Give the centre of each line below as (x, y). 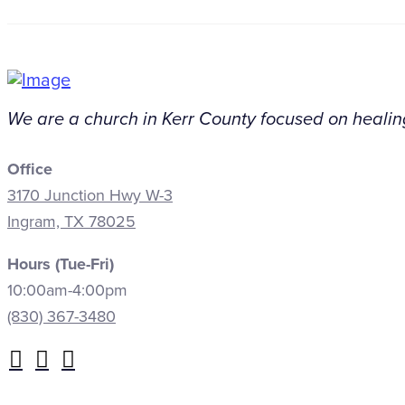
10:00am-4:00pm (67, 290)
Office (30, 169)
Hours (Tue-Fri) (61, 264)
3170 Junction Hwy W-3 (90, 195)
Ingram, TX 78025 (71, 221)
